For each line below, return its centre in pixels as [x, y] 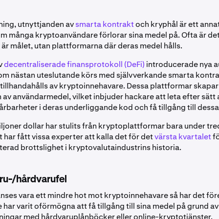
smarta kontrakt [105, 24]
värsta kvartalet [183, 136]
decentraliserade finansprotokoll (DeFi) [74, 64]
